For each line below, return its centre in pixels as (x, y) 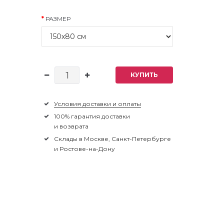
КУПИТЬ (144, 74)
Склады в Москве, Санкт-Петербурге (113, 138)
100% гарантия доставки (92, 116)
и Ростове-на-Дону (85, 148)
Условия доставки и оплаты (98, 103)
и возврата (71, 126)
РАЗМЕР (58, 18)
